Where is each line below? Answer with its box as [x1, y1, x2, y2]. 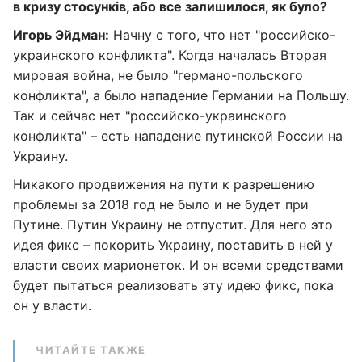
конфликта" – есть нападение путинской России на [13, 128, 343, 144]
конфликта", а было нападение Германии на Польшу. [13, 87, 349, 103]
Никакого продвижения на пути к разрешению [13, 176, 314, 192]
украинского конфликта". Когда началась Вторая [13, 47, 326, 63]
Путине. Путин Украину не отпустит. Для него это [13, 217, 333, 233]
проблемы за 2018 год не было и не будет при [13, 196, 309, 213]
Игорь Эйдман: [13, 27, 109, 43]
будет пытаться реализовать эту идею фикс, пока [13, 277, 334, 293]
